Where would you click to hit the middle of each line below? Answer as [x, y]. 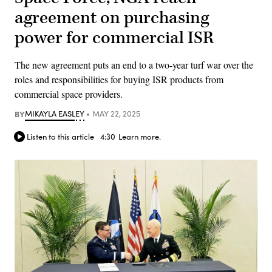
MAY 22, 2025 [116, 113]
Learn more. [140, 137]
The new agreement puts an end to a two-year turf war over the [134, 64]
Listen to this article [60, 137]
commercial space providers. [69, 93]
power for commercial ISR [114, 38]
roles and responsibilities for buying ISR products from [119, 79]
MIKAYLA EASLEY [55, 113]
